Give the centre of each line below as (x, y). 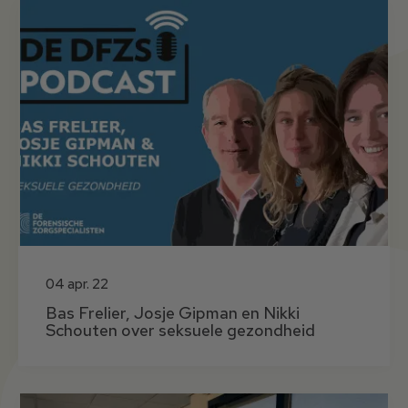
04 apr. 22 (77, 284)
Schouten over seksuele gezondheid (180, 330)
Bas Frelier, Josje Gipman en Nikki (173, 312)
